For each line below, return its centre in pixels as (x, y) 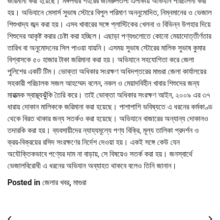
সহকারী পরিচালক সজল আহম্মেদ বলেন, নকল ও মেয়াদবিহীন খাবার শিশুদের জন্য (103, 83)
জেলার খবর (56, 182)
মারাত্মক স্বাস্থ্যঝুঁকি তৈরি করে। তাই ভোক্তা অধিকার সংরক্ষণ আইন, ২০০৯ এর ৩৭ (109, 95)
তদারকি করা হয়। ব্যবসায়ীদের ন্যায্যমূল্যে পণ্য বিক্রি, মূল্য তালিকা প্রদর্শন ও (103, 130)
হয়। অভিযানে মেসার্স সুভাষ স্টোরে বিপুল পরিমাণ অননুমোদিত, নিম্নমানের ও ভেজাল (110, 12)
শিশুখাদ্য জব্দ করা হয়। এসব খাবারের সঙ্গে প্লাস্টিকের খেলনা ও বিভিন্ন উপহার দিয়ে (109, 24)
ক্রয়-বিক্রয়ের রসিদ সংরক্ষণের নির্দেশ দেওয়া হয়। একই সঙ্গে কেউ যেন (94, 142)
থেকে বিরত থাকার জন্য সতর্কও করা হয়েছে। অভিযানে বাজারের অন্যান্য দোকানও (108, 118)
